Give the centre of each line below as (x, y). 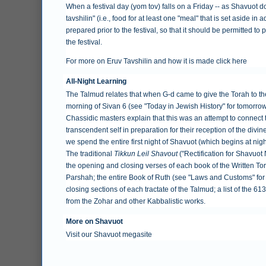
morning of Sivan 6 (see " (106, 106)
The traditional (90, 153)
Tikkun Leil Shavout (146, 153)
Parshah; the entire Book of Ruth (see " (128, 177)
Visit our (80, 234)
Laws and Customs (221, 177)
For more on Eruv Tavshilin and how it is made (141, 61)
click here (232, 61)
